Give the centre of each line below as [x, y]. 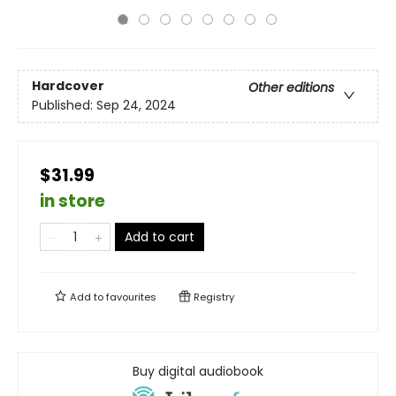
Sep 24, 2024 [136, 106]
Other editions [291, 88]
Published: [64, 106]
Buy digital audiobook [198, 371]
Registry [213, 297]
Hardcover [68, 86]
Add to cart [160, 237]
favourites [131, 297]
